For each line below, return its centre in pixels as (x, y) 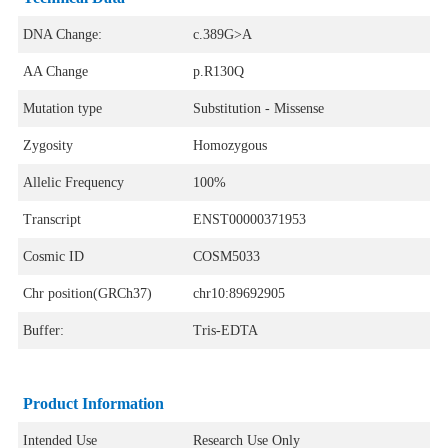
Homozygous (229, 146)
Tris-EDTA (225, 331)
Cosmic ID (53, 257)
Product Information (93, 404)
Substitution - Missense (258, 109)
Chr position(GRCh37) (87, 294)
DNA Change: (62, 35)
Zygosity (47, 146)
